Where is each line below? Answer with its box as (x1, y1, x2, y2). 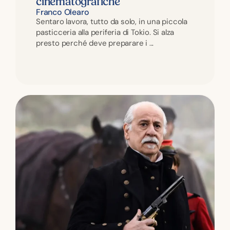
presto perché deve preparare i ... (36, 38, 154, 48)
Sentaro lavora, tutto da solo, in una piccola (36, 16, 188, 26)
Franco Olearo (36, 7, 89, 17)
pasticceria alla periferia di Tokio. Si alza (36, 27, 175, 37)
